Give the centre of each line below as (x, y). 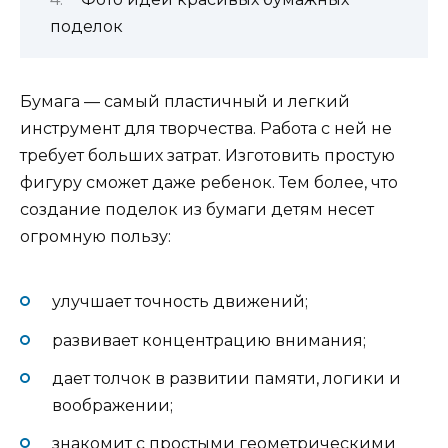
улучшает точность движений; (180, 302)
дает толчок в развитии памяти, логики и (226, 378)
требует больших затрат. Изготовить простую (207, 155)
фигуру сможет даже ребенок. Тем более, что (209, 182)
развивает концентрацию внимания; (209, 340)
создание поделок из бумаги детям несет (197, 209)
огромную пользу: (95, 236)
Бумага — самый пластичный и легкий (185, 101)
